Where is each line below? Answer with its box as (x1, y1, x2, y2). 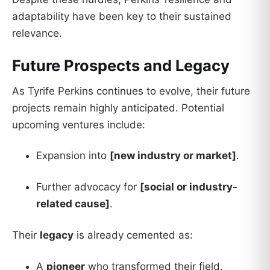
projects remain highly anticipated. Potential (12, 101, 224, 114)
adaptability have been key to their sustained (12, 10, 231, 23)
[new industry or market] (110, 149, 236, 162)
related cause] (36, 198, 110, 210)
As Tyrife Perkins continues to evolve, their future (12, 84, 250, 97)
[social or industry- (140, 181, 237, 193)
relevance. (12, 27, 62, 40)
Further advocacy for (36, 181, 140, 193)
